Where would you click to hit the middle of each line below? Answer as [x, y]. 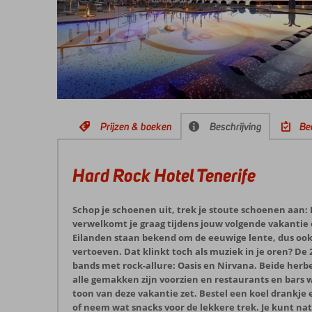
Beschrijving [236, 126]
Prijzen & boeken [136, 126]
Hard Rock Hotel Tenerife [164, 175]
